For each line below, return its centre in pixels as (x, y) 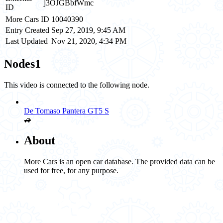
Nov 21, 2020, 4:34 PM (89, 41)
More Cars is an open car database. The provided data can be (119, 162)
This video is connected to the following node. (77, 85)
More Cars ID (27, 19)
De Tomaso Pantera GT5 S (66, 111)
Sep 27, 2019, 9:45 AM (88, 30)
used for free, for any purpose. (71, 171)
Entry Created (27, 30)
